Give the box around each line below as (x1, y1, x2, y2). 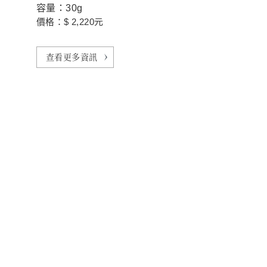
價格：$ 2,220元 (36, 17, 104, 27)
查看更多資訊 (46, 51, 98, 63)
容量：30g (36, 3, 83, 13)
